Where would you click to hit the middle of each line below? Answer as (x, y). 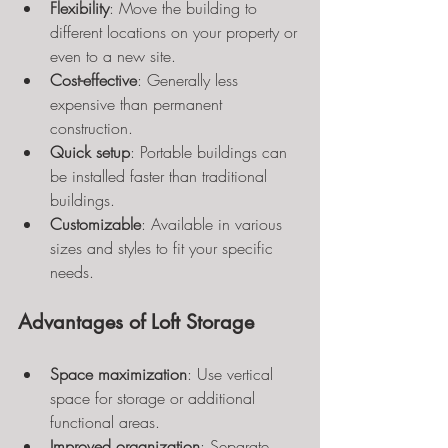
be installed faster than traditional (161, 176)
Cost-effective (93, 80)
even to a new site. (113, 56)
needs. (72, 272)
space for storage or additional (155, 398)
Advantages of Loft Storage (136, 322)
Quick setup (90, 152)
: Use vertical (232, 374)
